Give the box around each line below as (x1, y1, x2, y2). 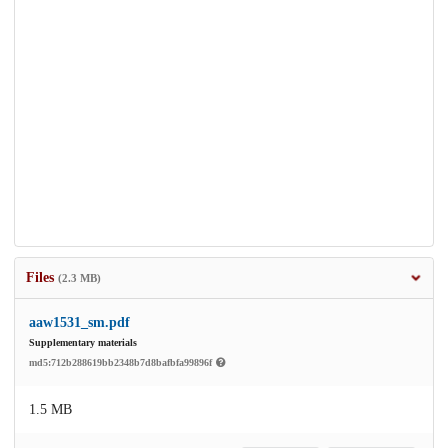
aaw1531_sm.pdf (29, 314, 130, 330)
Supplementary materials (29, 336, 137, 348)
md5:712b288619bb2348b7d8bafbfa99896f (29, 356, 215, 368)
